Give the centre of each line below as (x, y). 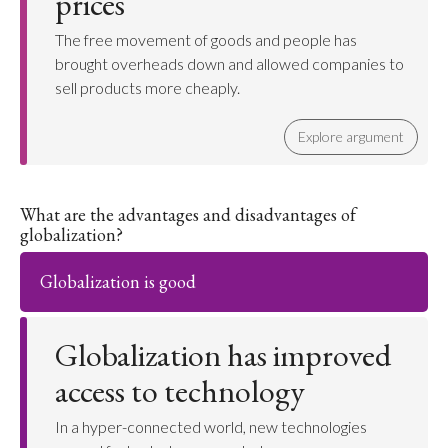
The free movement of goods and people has (206, 39)
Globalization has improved (223, 355)
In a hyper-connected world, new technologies (211, 426)
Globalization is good (118, 281)
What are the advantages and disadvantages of (188, 214)
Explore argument (351, 136)
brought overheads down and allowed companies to (229, 63)
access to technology (180, 391)
